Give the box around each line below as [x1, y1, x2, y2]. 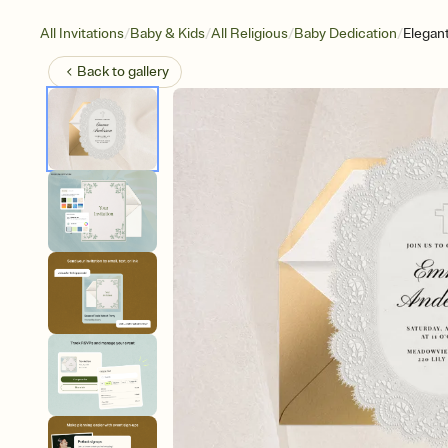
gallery [128, 63, 169, 80]
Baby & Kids [130, 25, 205, 42]
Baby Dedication [294, 25, 397, 42]
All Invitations [40, 25, 124, 42]
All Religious [211, 25, 288, 42]
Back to [77, 63, 128, 80]
